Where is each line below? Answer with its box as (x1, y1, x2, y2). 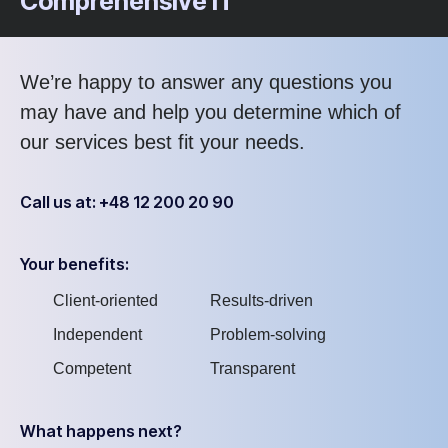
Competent (52, 359, 131, 377)
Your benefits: (20, 253, 129, 274)
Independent (52, 325, 142, 343)
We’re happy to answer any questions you (20, 70, 392, 93)
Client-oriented (52, 291, 158, 309)
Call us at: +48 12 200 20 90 (20, 191, 234, 212)
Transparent (210, 359, 295, 377)
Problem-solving (210, 325, 326, 343)
